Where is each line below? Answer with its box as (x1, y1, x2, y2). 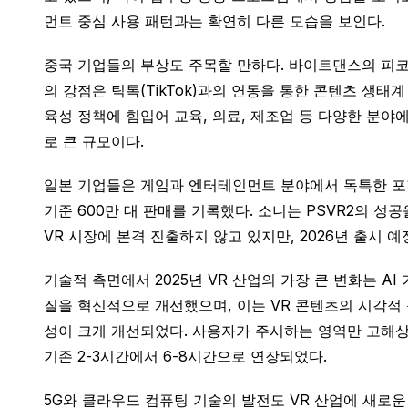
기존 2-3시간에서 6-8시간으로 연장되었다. (44, 347, 327, 365)
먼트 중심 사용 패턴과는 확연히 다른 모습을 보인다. (44, 12, 385, 30)
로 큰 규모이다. (44, 132, 144, 150)
